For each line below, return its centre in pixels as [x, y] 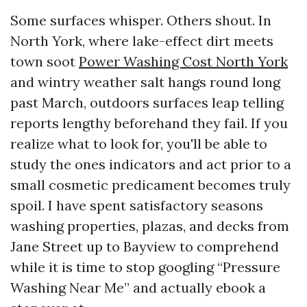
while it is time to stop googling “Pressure [145, 267]
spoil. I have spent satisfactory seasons [137, 205]
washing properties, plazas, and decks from [150, 226]
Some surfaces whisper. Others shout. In [141, 20]
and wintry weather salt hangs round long [145, 82]
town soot [45, 61]
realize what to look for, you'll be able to [139, 144]
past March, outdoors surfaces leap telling [147, 102]
